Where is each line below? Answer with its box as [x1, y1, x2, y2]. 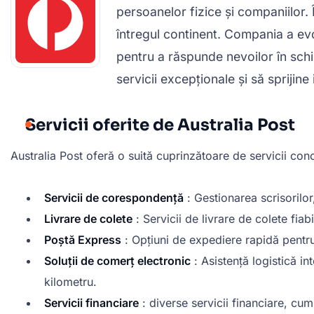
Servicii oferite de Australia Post [25, 115, 295, 135]
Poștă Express [44, 233, 121, 247]
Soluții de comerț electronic [44, 254, 191, 268]
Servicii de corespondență [44, 191, 184, 205]
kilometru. [44, 275, 97, 289]
